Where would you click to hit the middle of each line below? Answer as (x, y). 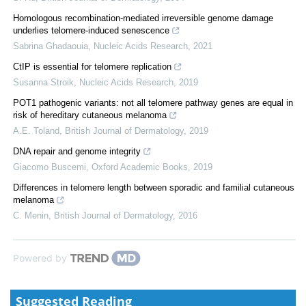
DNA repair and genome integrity (77, 151)
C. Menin (31, 215)
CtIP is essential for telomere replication (92, 66)
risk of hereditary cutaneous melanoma (90, 115)
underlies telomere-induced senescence (91, 30)
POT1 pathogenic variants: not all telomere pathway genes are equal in (153, 102)
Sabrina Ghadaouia (51, 46)
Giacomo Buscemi (50, 167)
